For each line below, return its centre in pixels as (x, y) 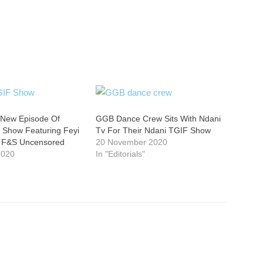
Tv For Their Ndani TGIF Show (153, 130)
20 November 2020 (131, 142)
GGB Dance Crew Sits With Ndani (158, 118)
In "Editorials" (120, 154)
